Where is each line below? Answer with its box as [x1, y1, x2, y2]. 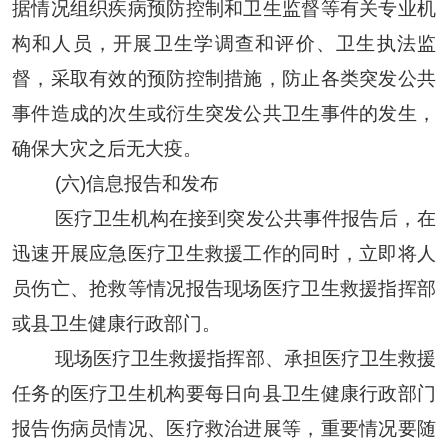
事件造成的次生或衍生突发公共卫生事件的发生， [11, 102, 437, 124]
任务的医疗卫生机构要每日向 [11, 382, 263, 404]
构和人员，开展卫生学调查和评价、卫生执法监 [11, 32, 437, 54]
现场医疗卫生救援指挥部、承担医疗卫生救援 [54, 347, 437, 369]
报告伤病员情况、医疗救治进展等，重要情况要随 [11, 417, 437, 439]
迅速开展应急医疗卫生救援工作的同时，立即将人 [11, 242, 437, 264]
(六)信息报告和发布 [54, 172, 219, 194]
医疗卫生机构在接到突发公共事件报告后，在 [54, 207, 437, 229]
